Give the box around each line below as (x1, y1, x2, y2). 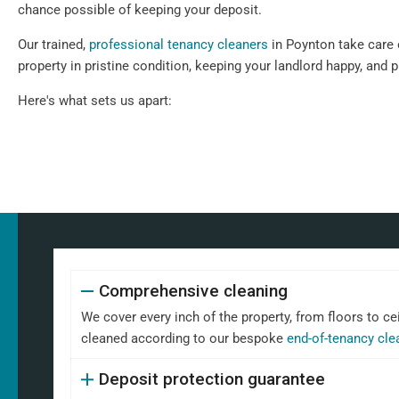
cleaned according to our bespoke (81, 330, 287, 346)
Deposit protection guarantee (98, 369, 325, 389)
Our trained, (18, 37, 89, 53)
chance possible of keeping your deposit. (18, 2, 262, 18)
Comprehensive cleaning (98, 281, 288, 301)
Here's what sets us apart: (18, 93, 172, 109)
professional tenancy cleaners (89, 37, 268, 53)
